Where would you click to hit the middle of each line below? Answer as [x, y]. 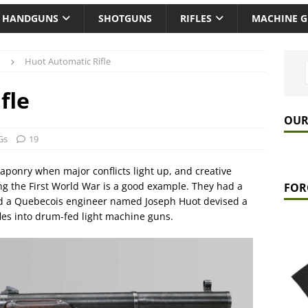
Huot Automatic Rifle [68, 62]
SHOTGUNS [125, 19]
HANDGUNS [30, 19]
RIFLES [196, 19]
